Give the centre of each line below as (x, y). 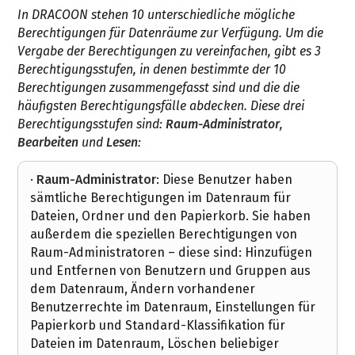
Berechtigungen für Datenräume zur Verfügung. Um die (171, 33)
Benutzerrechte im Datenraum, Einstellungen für (173, 307)
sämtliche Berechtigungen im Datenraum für (161, 198)
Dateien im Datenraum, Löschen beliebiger (155, 344)
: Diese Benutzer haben (225, 180)
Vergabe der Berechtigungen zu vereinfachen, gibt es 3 (170, 52)
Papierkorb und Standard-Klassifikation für (158, 326)
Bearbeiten (48, 143)
